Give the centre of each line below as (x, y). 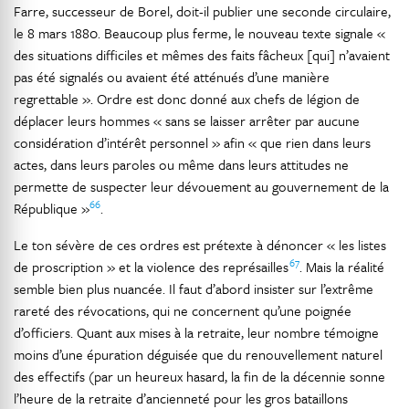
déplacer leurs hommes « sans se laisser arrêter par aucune (187, 121)
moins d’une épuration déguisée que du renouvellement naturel (198, 354)
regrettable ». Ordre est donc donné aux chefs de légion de (187, 99)
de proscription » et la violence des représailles (152, 267)
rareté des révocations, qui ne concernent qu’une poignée (183, 310)
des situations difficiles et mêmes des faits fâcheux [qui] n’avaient (202, 55)
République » (52, 208)
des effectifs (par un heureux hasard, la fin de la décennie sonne (199, 376)
